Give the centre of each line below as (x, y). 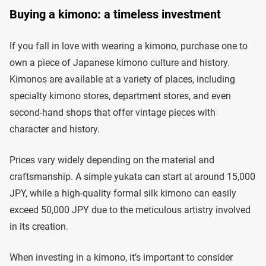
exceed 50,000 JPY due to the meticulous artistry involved (130, 210)
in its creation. (39, 226)
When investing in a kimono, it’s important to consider (121, 257)
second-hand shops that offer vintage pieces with (113, 112)
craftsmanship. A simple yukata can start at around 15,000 (132, 176)
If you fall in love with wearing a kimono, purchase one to (129, 46)
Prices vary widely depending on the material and (112, 160)
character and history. (55, 129)
